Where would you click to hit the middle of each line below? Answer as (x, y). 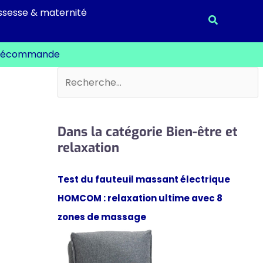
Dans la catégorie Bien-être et (147, 131)
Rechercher (84, 76)
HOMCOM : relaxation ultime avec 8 (140, 198)
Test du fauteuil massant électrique (144, 179)
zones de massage (102, 217)
